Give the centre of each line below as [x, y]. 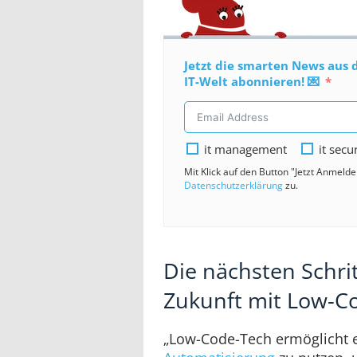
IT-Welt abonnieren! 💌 [252, 81]
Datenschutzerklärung [233, 185]
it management [245, 149]
